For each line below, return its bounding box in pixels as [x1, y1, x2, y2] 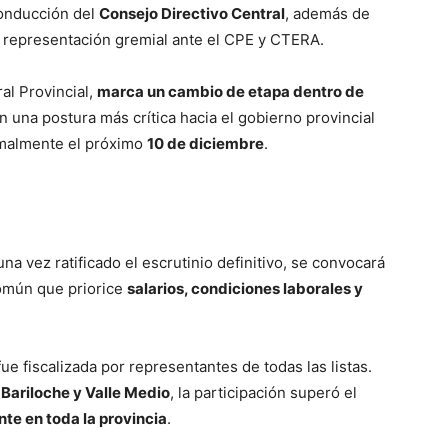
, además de [285, 4, 370, 24]
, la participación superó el [170, 383, 357, 403]
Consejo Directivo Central [99, 4, 285, 24]
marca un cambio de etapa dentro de [97, 82, 364, 102]
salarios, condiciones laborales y [127, 279, 363, 299]
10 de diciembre [147, 134, 264, 154]
